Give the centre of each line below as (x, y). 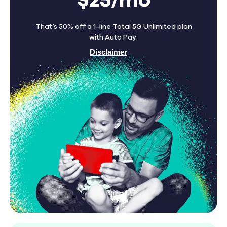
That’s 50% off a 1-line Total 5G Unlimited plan (113, 27)
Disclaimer (108, 52)
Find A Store (113, 82)
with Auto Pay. (113, 38)
